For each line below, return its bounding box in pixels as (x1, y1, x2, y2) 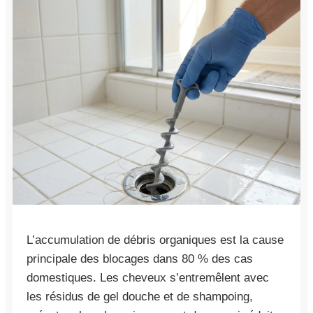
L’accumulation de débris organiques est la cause (27, 233, 284, 247)
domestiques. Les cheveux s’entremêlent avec (27, 270, 269, 284)
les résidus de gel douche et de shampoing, (27, 289, 253, 303)
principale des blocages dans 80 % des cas (27, 252, 253, 265)
